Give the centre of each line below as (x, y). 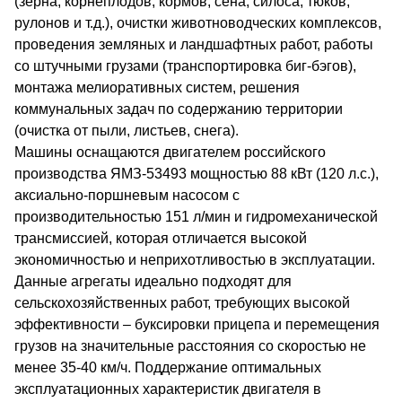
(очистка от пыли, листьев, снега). (127, 131)
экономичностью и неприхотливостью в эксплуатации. (195, 260)
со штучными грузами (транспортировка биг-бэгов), (185, 66)
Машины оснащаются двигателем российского (170, 152)
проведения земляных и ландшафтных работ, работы (194, 44)
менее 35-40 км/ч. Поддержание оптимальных (168, 367)
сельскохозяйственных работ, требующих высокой (182, 303)
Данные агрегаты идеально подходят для (153, 281)
